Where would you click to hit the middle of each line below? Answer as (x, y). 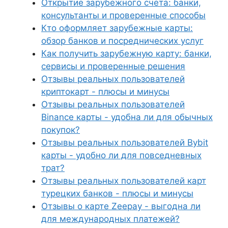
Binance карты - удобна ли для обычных (127, 117)
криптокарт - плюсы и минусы (105, 92)
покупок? (61, 130)
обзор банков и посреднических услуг (122, 41)
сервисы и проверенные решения (113, 66)
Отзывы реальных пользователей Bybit (125, 142)
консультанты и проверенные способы (123, 15)
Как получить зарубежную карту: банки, (126, 53)
